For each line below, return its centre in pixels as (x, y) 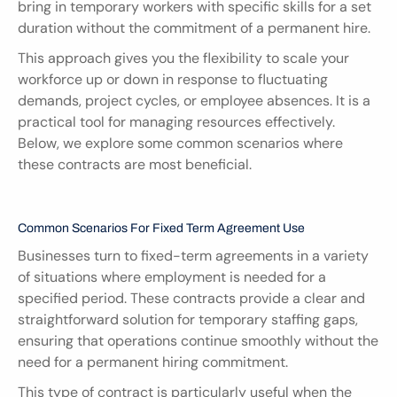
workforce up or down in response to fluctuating (173, 79)
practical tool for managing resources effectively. (176, 122)
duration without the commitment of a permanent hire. (194, 28)
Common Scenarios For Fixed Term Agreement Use (161, 228)
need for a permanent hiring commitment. (153, 362)
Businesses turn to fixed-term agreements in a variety (193, 256)
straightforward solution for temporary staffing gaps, (188, 319)
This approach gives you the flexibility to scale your (183, 58)
